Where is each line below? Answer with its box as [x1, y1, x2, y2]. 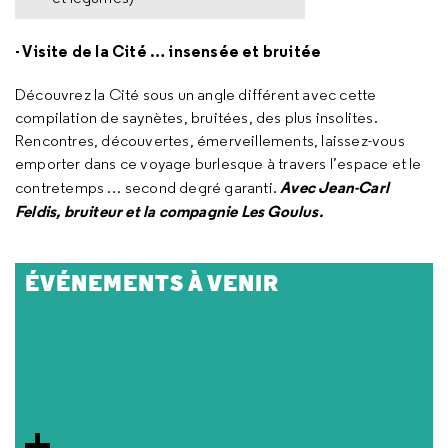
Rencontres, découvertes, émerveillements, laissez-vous [15, 131, 405, 150]
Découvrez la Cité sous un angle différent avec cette [15, 85, 377, 104]
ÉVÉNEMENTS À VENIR [25, 269, 279, 299]
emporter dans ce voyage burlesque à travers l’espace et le [15, 154, 422, 173]
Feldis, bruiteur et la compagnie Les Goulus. [15, 201, 323, 221]
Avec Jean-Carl [280, 177, 390, 197]
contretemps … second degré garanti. [15, 178, 281, 197]
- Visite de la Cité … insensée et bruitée [15, 41, 322, 61]
